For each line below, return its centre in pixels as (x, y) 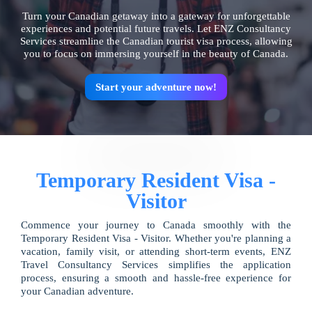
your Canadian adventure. (77, 291)
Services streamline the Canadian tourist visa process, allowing (156, 41)
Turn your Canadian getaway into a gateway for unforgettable (156, 16)
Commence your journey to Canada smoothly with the (156, 225)
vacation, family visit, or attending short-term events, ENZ (156, 251)
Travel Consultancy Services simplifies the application (156, 264)
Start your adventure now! (156, 87)
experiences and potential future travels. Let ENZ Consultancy (156, 28)
